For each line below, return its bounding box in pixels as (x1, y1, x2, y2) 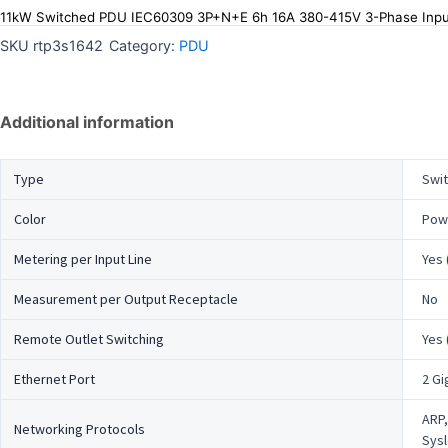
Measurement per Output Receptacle (13, 289, 238, 308)
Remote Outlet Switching (13, 329, 164, 348)
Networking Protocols (13, 419, 145, 438)
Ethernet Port (13, 369, 95, 388)
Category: (109, 37, 175, 55)
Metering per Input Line (13, 249, 152, 268)
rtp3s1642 (33, 37, 103, 55)
